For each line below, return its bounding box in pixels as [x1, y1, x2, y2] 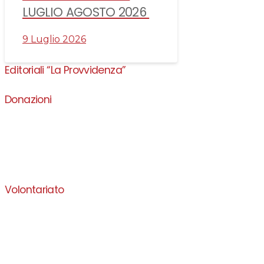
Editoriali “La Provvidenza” [5, 63, 126, 78]
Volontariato [5, 183, 64, 197]
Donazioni [5, 92, 52, 107]
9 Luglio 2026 [22, 34, 86, 45]
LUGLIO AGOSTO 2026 [22, 4, 150, 21]
